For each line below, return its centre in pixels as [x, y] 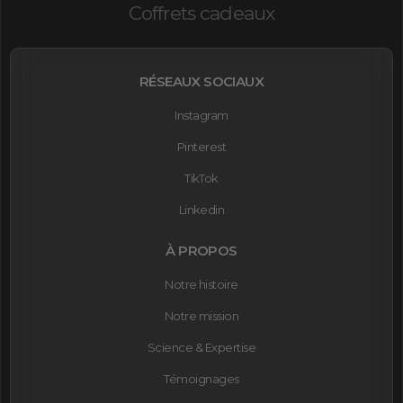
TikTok [201, 178]
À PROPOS [201, 250]
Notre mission [201, 315]
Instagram [201, 115]
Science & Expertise [201, 347]
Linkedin [201, 209]
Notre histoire [201, 284]
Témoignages [201, 378]
